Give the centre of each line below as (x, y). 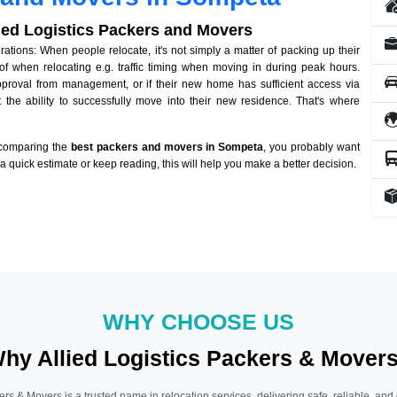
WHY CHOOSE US (198, 322)
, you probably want (311, 148)
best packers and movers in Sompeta (167, 148)
